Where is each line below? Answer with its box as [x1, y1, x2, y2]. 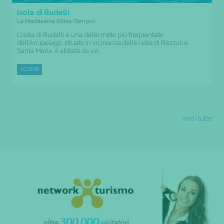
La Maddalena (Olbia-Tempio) [17, 17, 95, 25]
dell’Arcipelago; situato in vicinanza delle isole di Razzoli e [17, 39, 188, 47]
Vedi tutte [181, 114, 212, 123]
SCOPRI [20, 66, 39, 73]
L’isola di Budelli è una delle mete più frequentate [17, 31, 163, 39]
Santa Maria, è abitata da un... [17, 47, 103, 55]
